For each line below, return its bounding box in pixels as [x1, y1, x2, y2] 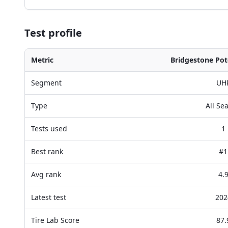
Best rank [31, 147, 63, 156]
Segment [31, 78, 62, 88]
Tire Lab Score [31, 215, 79, 225]
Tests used [31, 124, 67, 133]
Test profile [24, 26, 82, 40]
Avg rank [31, 169, 61, 179]
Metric [31, 55, 53, 65]
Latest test [31, 192, 66, 202]
